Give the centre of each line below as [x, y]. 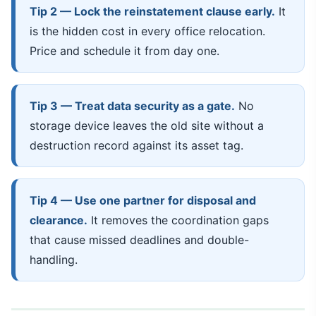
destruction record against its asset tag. [136, 145]
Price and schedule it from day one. [124, 51]
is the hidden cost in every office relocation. [147, 31]
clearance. [59, 220]
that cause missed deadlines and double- [139, 240]
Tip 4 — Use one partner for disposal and [143, 200]
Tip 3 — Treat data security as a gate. [132, 106]
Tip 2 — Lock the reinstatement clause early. [152, 11]
